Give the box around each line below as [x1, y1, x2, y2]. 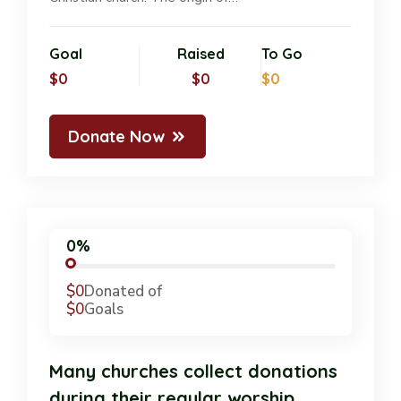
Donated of [84, 280, 163, 302]
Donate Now [68, 126, 165, 148]
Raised [176, 45, 225, 64]
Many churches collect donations [49, 359, 337, 382]
